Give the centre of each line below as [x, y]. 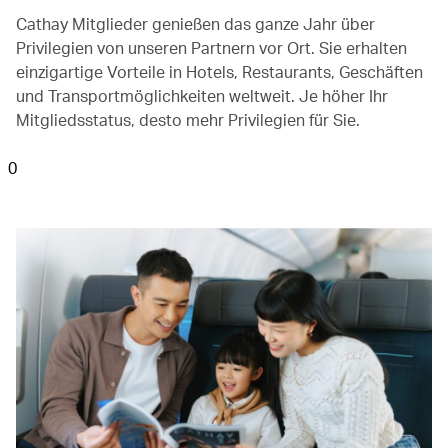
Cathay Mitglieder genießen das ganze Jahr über [195, 23]
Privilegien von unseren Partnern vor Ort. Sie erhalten [211, 47]
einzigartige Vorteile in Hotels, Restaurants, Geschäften [219, 71]
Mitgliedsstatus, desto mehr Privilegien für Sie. [188, 119]
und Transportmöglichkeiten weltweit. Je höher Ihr [202, 95]
